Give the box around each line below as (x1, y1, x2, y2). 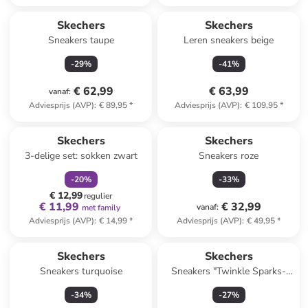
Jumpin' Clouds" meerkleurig (168, 278, 290, 291)
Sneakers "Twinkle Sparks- (171, 265, 287, 278)
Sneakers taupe (47, 34, 114, 47)
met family (81, 202, 120, 213)
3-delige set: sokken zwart (24, 149, 137, 162)
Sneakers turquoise (39, 265, 122, 278)
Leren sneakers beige (184, 34, 274, 47)
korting (85, 116, 112, 127)
